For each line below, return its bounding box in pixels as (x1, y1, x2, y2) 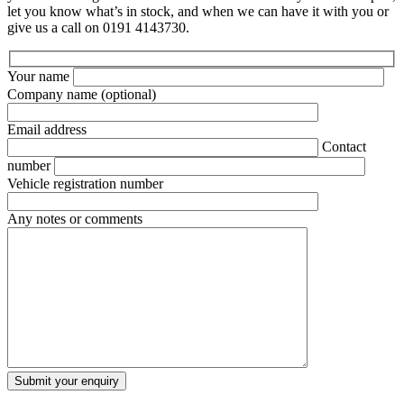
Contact (322, 139, 366, 155)
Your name (7, 69, 73, 85)
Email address (7, 122, 87, 138)
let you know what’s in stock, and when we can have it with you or (7, 3, 389, 19)
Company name (7, 87, 101, 103)
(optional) (101, 87, 156, 103)
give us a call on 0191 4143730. (7, 19, 189, 35)
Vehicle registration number (7, 176, 163, 192)
